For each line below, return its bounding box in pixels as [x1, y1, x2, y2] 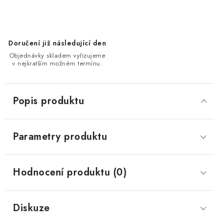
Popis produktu [13, 94, 84, 108]
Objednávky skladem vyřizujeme [9, 51, 106, 60]
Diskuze [13, 201, 50, 215]
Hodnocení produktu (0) [13, 165, 127, 179]
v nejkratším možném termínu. [12, 59, 102, 68]
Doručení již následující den [8, 38, 106, 48]
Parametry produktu [13, 130, 107, 144]
